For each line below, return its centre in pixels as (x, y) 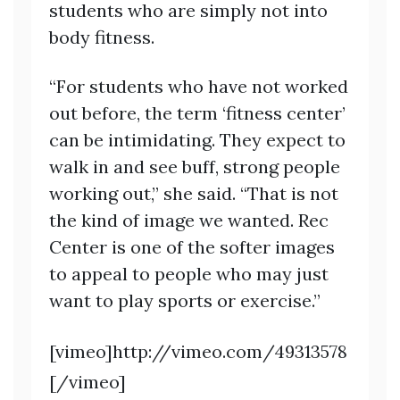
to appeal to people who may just (189, 274)
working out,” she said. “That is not (194, 194)
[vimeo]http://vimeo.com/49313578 (198, 352)
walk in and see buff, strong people (195, 167)
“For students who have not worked (199, 87)
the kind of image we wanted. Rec (189, 221)
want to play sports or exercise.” (185, 301)
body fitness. (102, 37)
